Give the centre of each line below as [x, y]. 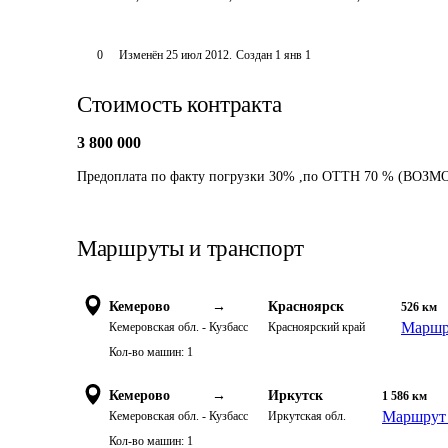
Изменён [142, 55]
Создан [253, 55]
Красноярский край [316, 327]
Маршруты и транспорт [190, 248]
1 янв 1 [292, 55]
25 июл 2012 [197, 55]
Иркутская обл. [307, 416]
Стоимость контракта [179, 104]
